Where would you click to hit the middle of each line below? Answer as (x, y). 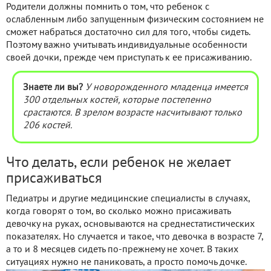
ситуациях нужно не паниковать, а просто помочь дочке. (126, 263)
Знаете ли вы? (53, 88)
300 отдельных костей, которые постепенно (117, 101)
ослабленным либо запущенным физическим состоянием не (135, 20)
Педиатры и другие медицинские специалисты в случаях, (128, 199)
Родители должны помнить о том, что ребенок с (108, 8)
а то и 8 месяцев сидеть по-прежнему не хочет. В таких (122, 250)
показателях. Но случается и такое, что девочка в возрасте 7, (135, 237)
